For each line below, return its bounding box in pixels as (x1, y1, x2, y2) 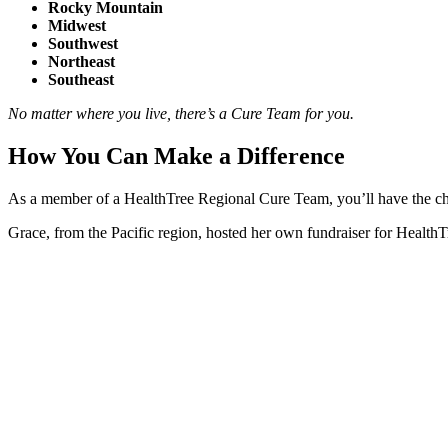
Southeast (48, 71, 114, 89)
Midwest (48, 17, 106, 35)
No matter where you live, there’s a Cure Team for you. (8, 105, 358, 123)
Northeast (48, 53, 115, 71)
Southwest (48, 35, 118, 53)
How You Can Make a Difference (8, 143, 351, 170)
